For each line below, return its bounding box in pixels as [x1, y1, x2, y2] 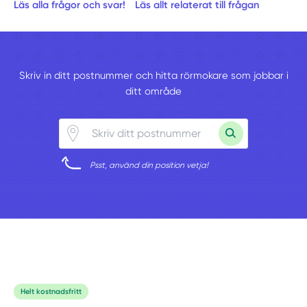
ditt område [125, 85, 182, 98]
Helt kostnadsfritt [21, 286, 82, 296]
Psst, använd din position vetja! [90, 160, 209, 170]
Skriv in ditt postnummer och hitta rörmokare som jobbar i [19, 69, 288, 82]
